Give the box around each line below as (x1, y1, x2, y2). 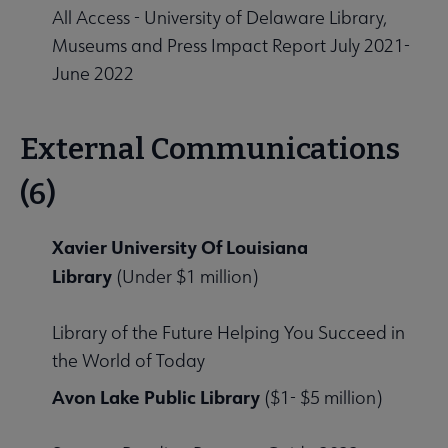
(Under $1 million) (112, 265, 258, 289)
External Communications (20, 131, 400, 168)
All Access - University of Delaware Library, (52, 6, 387, 30)
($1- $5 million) (260, 386, 382, 410)
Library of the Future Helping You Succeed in (52, 321, 405, 345)
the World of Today (52, 349, 205, 373)
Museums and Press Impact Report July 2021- (52, 34, 410, 58)
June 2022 (52, 62, 134, 86)
